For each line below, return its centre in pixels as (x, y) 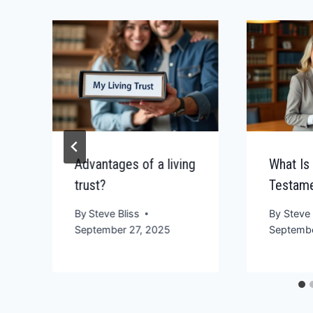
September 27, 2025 (123, 230)
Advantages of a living (135, 164)
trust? (90, 185)
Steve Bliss (115, 214)
